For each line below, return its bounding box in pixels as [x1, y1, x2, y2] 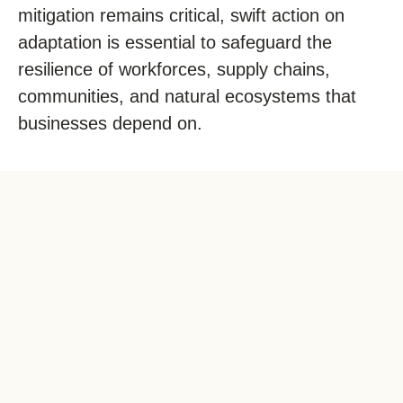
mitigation [18, 5, 100, 25]
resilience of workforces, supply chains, [18, 59, 330, 79]
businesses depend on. [18, 113, 202, 133]
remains [100, 5, 164, 25]
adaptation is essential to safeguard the [18, 32, 332, 52]
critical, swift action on [164, 5, 345, 25]
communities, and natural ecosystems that [18, 86, 356, 106]
